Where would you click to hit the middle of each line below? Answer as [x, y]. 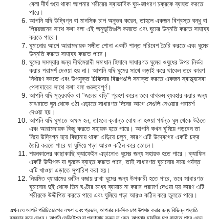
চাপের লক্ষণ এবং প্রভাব [74, 210]
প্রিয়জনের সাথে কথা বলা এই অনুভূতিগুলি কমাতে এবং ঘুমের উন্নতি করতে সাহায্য [119, 29]
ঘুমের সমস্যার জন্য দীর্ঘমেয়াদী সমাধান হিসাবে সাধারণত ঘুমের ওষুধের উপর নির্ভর [116, 62]
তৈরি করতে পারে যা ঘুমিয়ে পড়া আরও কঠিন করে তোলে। [92, 145]
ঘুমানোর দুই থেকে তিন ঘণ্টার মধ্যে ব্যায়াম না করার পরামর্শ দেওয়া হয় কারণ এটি [117, 187]
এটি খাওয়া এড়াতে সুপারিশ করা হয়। [70, 170]
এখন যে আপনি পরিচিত [31, 210]
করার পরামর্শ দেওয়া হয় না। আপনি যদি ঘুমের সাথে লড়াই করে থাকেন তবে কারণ [117, 71]
